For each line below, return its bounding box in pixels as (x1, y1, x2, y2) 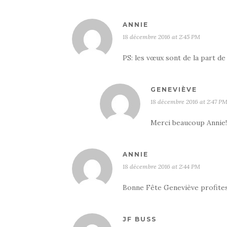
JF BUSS (123, 215, 157, 223)
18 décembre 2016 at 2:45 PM (123, 33, 200, 41)
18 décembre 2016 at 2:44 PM (123, 163, 200, 170)
